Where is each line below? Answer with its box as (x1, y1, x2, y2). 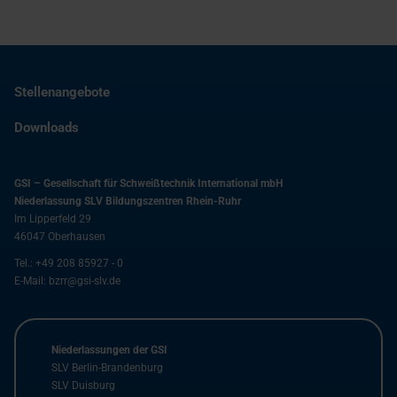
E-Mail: (14, 275, 49, 288)
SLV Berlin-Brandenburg (51, 362, 163, 375)
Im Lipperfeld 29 (14, 213, 91, 226)
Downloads (14, 120, 79, 136)
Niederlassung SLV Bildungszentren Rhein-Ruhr (14, 195, 241, 208)
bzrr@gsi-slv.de (49, 275, 121, 288)
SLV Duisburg (51, 379, 115, 393)
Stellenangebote (14, 84, 110, 101)
